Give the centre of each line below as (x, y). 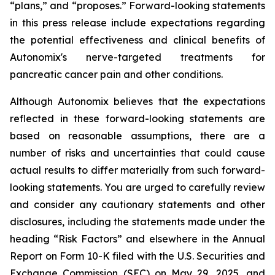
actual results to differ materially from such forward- (137, 170)
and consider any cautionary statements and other (137, 204)
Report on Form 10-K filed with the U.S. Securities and (137, 256)
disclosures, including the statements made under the (137, 222)
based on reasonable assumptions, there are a (137, 136)
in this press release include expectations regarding (137, 23)
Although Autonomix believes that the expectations (137, 101)
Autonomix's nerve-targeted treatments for (137, 57)
